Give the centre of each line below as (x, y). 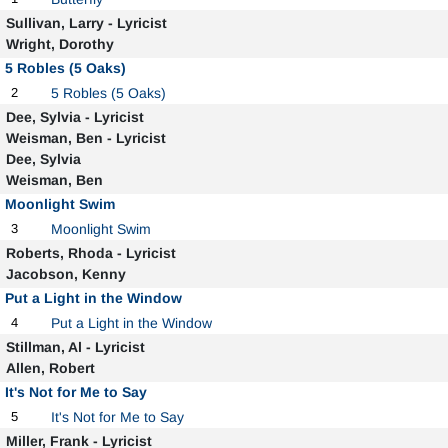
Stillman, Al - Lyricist (75, 347)
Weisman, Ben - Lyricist (85, 138)
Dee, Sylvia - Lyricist (74, 117)
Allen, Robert (50, 368)
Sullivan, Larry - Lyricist (86, 23)
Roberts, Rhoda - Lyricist (90, 253)
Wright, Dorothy (59, 44)
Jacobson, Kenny (65, 274)
